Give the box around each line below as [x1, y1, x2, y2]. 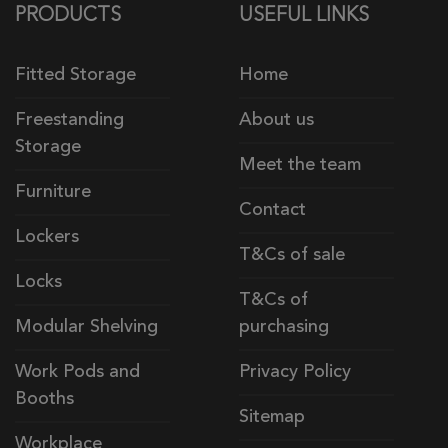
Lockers [15, 228, 79, 247]
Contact [239, 201, 306, 220]
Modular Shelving [15, 318, 158, 337]
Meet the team [239, 156, 361, 175]
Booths [15, 390, 74, 409]
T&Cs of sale [239, 246, 345, 265]
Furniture [15, 183, 91, 202]
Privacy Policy [239, 363, 351, 382]
